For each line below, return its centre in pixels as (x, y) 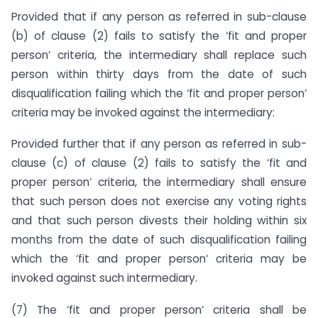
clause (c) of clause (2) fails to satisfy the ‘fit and (159, 163)
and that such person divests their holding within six (159, 221)
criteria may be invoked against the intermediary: (143, 112)
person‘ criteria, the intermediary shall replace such (159, 55)
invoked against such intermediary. (104, 278)
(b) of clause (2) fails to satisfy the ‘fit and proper (159, 35)
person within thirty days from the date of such (159, 74)
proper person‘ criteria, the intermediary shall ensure (159, 182)
